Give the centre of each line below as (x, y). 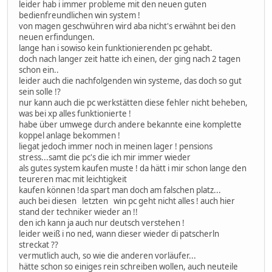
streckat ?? (39, 245)
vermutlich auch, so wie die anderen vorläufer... (107, 256)
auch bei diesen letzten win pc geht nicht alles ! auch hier (127, 201)
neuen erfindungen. (57, 37)
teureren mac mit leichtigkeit (73, 179)
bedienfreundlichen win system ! (80, 15)
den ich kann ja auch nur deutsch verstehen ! (102, 223)
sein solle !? (40, 92)
